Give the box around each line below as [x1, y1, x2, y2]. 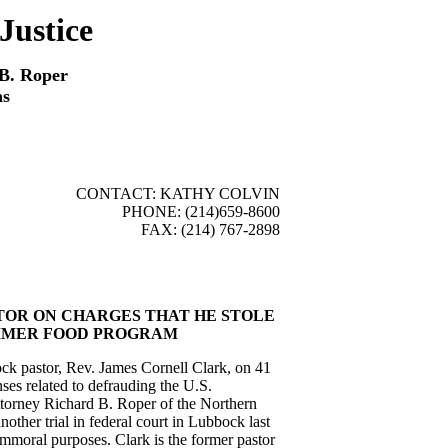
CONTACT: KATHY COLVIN [76, 185, 280, 202]
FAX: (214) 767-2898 [141, 221, 280, 238]
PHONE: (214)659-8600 [122, 203, 280, 220]
